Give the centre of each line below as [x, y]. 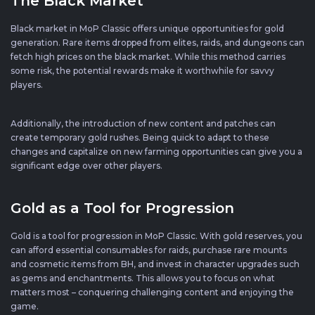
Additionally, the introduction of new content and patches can [143, 123]
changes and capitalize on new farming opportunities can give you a [156, 151]
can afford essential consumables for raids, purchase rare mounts [149, 250]
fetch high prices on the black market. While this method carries [148, 56]
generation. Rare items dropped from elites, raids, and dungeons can [157, 42]
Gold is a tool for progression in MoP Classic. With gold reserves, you [156, 236]
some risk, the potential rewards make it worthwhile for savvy [142, 70]
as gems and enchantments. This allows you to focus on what [143, 278]
